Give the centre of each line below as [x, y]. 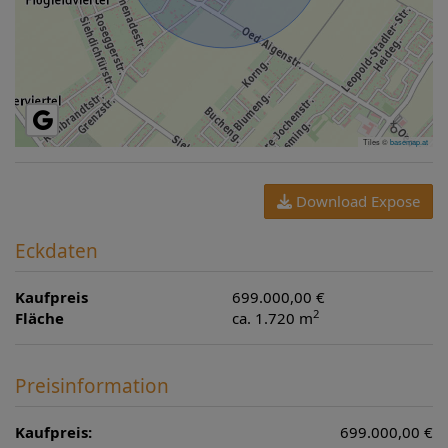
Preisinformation [92, 385]
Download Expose [356, 200]
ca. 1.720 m [273, 317]
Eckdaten [56, 250]
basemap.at [409, 141]
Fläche [39, 317]
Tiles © [376, 141]
